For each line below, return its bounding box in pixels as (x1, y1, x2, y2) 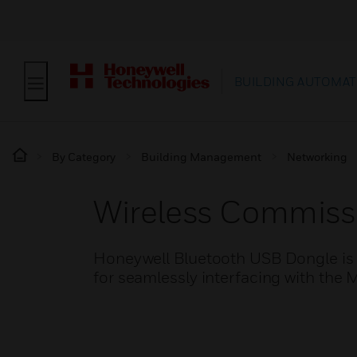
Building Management (141, 150, 261, 163)
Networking (287, 150, 347, 163)
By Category (52, 150, 116, 163)
